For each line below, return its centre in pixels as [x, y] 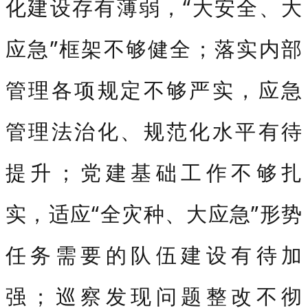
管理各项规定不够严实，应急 [154, 89]
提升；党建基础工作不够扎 [154, 172]
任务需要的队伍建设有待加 [154, 254]
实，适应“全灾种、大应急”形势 [154, 213]
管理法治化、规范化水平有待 [154, 131]
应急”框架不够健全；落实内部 [154, 48]
